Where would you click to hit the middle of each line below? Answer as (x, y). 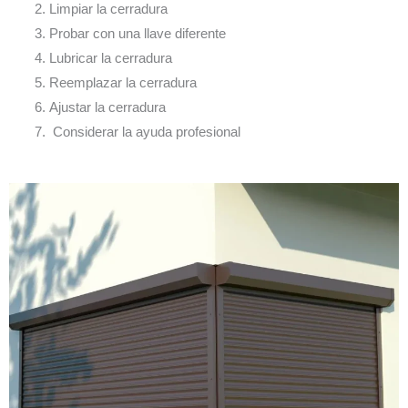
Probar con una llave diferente (137, 34)
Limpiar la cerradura (108, 10)
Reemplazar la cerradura (122, 83)
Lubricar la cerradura (110, 59)
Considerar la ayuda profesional (144, 133)
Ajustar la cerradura (107, 108)
